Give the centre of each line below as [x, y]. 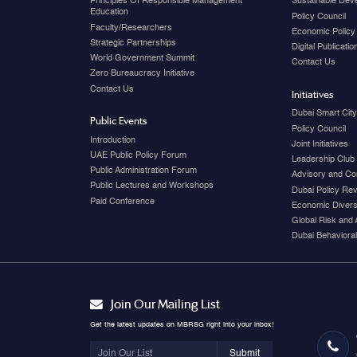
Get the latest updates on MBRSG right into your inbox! [182, 324]
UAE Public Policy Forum [138, 155]
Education [109, 12]
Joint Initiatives [320, 144]
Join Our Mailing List [165, 305]
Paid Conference [122, 201]
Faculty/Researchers [131, 27]
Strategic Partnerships [133, 43]
